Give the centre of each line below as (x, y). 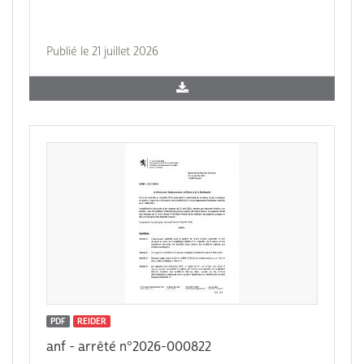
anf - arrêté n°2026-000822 (129, 347)
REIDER (92, 321)
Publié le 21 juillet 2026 (102, 52)
